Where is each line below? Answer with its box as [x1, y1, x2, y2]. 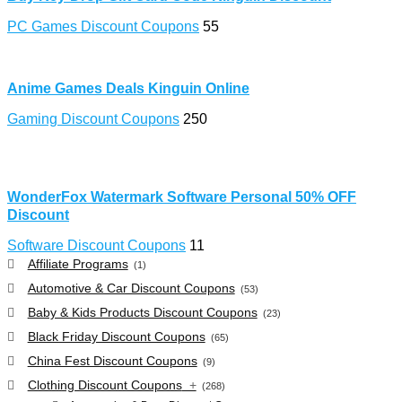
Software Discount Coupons [7, 237, 186, 253]
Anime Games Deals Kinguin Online [7, 80, 249, 96]
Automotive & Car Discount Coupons [27, 280, 235, 295]
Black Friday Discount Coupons [27, 328, 205, 344]
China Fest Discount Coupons [27, 353, 197, 368]
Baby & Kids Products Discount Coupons [27, 304, 258, 319]
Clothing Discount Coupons [27, 377, 182, 392]
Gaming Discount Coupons [7, 110, 179, 127]
